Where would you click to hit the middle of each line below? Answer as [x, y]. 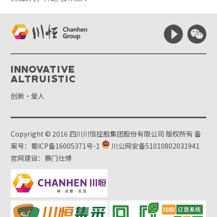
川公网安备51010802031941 [155, 146]
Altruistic [44, 79]
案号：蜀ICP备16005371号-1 [55, 146]
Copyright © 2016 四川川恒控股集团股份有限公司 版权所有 [103, 134]
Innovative [43, 69]
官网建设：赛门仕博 [41, 158]
